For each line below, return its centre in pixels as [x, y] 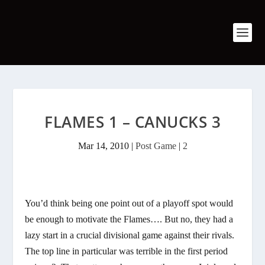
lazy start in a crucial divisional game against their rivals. [130, 235]
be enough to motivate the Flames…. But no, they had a [129, 219]
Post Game [156, 146]
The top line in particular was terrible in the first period [127, 251]
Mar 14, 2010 [103, 146]
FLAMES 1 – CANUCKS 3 [132, 122]
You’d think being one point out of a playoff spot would [129, 203]
